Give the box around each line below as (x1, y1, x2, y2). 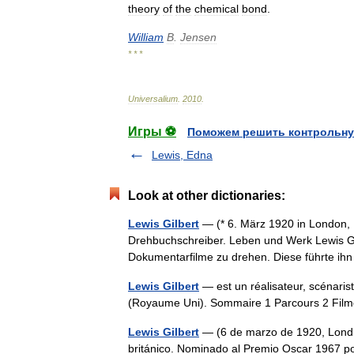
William (128, 31, 164, 43)
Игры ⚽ (128, 125, 176, 138)
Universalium (128, 94, 178, 104)
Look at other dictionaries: (128, 189, 285, 202)
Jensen (180, 31, 217, 43)
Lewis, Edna (152, 149, 213, 161)
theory (128, 2, 160, 15)
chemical (194, 2, 239, 15)
